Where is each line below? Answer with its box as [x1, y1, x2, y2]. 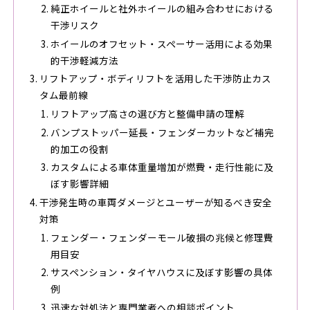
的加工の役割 [50, 141, 109, 156]
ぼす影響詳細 [50, 176, 109, 191]
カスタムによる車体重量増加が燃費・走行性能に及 [50, 160, 273, 174]
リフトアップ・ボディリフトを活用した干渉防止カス [39, 71, 271, 86]
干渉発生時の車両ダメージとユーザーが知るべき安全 [39, 195, 272, 210]
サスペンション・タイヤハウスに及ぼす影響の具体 [50, 265, 273, 280]
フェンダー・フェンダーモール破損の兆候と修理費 [50, 230, 273, 244]
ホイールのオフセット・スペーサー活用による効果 [50, 36, 273, 51]
